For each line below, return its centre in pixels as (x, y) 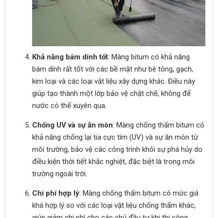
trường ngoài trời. (60, 174)
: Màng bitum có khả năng (149, 57)
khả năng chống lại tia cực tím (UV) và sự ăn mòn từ (115, 137)
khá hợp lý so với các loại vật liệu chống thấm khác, (114, 205)
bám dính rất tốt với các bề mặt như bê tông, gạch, (113, 69)
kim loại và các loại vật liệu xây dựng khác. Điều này (114, 81)
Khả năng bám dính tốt (70, 57)
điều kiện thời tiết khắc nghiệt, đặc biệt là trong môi (113, 162)
